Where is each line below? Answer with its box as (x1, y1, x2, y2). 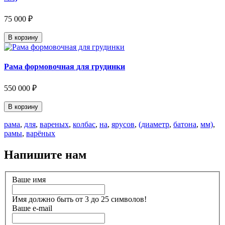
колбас (73, 120, 95, 129)
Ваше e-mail (12, 204, 52, 212)
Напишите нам (4, 148, 86, 161)
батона (173, 120, 196, 129)
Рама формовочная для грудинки (4, 62, 125, 71)
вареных (40, 120, 69, 129)
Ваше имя (12, 175, 46, 184)
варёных (26, 129, 55, 138)
